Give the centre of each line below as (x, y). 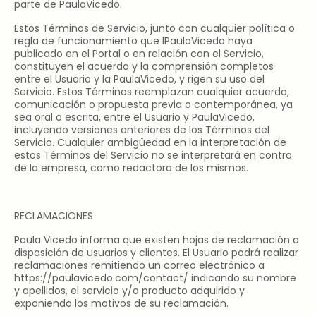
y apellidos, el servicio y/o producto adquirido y (129, 291)
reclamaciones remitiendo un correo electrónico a (139, 266)
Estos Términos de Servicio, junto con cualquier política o (154, 29)
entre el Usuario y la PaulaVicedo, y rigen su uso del (139, 79)
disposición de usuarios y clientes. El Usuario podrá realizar (156, 253)
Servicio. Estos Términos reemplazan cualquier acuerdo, (152, 92)
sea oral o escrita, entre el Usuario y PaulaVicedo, (134, 117)
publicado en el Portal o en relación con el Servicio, (139, 54)
